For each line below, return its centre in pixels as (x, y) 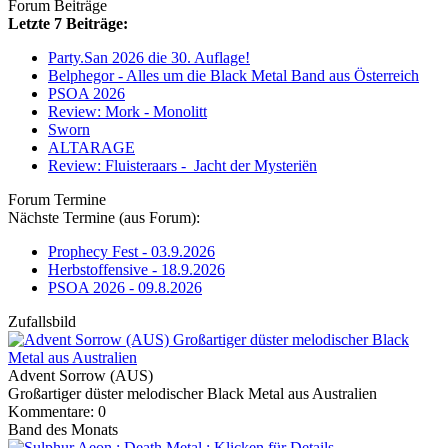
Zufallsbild (42, 322)
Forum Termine (57, 200)
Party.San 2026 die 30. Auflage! (149, 58)
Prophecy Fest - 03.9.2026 (131, 252)
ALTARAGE (91, 148)
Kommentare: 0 (57, 412)
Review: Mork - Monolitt (127, 112)
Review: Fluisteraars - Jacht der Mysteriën (182, 166)
